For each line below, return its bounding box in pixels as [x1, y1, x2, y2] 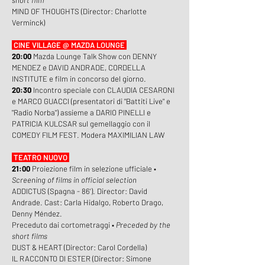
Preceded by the [116, 220, 170, 230]
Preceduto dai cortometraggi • [12, 220, 116, 230]
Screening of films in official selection [12, 175, 137, 185]
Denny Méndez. [12, 209, 62, 218]
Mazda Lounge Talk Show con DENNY [33, 51, 157, 61]
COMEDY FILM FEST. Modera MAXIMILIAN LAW [12, 130, 164, 140]
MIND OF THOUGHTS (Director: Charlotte [12, 7, 147, 16]
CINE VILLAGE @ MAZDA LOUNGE [14, 40, 127, 50]
